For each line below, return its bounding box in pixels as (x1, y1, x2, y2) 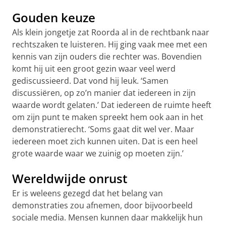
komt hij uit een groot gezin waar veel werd (12, 63, 176, 74)
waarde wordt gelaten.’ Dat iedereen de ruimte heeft (12, 99, 211, 110)
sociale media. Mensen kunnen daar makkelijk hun (12, 211, 203, 223)
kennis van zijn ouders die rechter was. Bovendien (12, 50, 202, 62)
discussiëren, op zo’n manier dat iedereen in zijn (12, 87, 196, 98)
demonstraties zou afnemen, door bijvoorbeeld (12, 199, 193, 211)
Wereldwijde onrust (12, 169, 128, 187)
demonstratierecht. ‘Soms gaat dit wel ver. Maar (12, 123, 194, 135)
